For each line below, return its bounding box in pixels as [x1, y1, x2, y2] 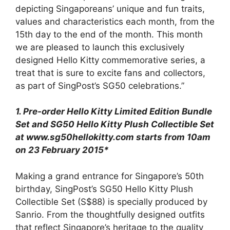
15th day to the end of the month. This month [15, 29, 203, 40]
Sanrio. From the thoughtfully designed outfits [15, 209, 205, 220]
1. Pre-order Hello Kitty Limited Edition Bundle [15, 106, 212, 117]
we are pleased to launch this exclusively [15, 42, 184, 52]
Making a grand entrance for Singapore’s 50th [15, 170, 204, 181]
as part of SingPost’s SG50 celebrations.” [15, 80, 184, 91]
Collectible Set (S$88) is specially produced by [15, 196, 207, 207]
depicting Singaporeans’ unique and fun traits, [15, 3, 205, 14]
